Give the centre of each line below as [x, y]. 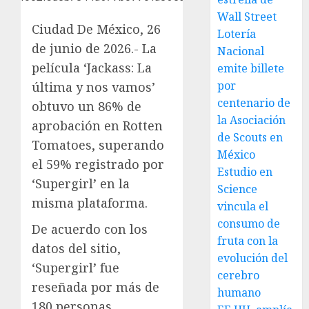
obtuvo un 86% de [87, 106]
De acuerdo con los [90, 229]
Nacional [241, 51]
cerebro [239, 275]
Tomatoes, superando [98, 145]
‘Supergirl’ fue [76, 268]
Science [238, 189]
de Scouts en [250, 137]
